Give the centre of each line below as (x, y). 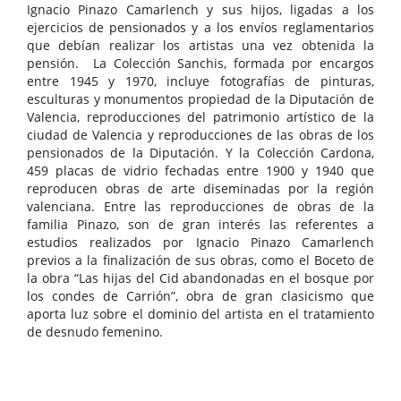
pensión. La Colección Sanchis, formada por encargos (200, 64)
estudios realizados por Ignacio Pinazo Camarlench (200, 243)
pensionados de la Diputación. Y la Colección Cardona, (200, 153)
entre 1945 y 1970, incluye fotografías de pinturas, (200, 81)
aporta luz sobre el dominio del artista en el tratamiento (200, 314)
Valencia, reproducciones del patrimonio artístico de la (200, 117)
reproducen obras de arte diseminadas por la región (200, 189)
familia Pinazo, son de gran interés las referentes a (200, 225)
